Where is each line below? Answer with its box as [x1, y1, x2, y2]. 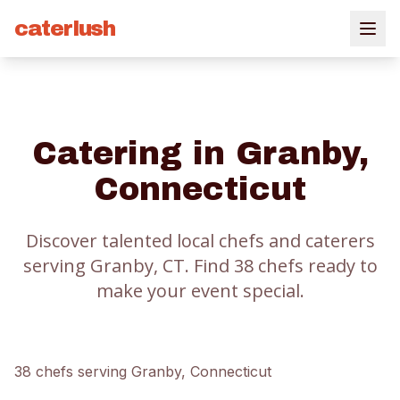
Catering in [31, 136, 236, 171]
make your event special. [96, 279, 304, 303]
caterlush [14, 17, 115, 40]
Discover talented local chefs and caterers [25, 229, 375, 253]
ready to [303, 254, 378, 278]
